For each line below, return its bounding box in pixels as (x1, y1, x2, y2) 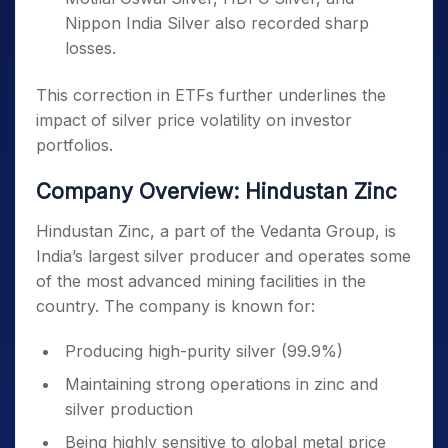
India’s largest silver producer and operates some (36, 246, 411, 266)
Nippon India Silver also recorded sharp (65, 13, 369, 33)
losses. (65, 38, 116, 58)
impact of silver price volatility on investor (36, 110, 352, 130)
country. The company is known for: (36, 296, 315, 316)
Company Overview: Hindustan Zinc (36, 179, 397, 204)
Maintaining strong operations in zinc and (65, 374, 378, 394)
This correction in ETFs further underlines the (36, 85, 386, 105)
